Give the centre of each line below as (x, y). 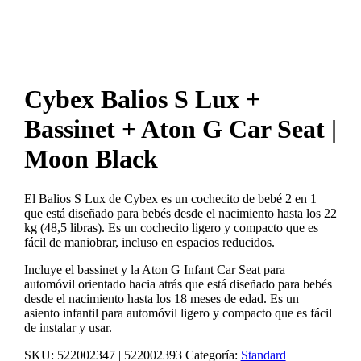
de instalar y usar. (68, 327)
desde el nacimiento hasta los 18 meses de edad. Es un (161, 298)
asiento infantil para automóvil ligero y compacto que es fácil (178, 313)
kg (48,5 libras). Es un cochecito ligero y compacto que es (171, 227)
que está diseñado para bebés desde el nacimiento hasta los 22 (180, 213)
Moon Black (91, 159)
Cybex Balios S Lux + (142, 100)
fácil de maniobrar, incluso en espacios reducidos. (149, 242)
